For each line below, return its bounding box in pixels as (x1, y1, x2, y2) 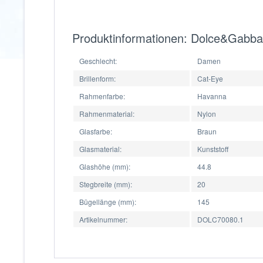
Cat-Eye (197, 73, 223, 83)
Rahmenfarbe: (79, 91, 125, 101)
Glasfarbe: (79, 126, 112, 136)
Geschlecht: (79, 56, 117, 66)
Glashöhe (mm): (79, 161, 130, 171)
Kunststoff (197, 144, 228, 154)
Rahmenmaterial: (79, 109, 134, 119)
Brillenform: (79, 73, 116, 83)
